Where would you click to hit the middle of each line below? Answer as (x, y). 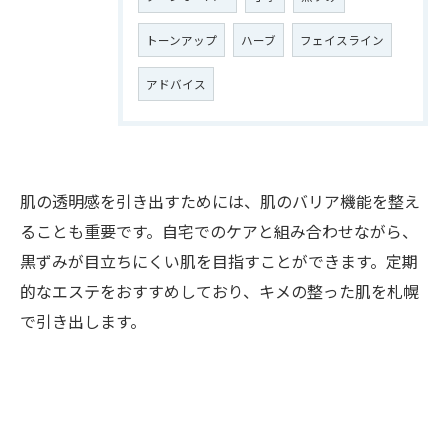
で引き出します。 (83, 321)
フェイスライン (342, 40)
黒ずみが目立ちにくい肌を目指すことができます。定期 (219, 261)
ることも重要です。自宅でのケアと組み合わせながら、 (219, 231)
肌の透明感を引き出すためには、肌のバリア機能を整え (220, 201)
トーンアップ (181, 40)
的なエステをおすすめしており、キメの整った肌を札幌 (219, 291)
